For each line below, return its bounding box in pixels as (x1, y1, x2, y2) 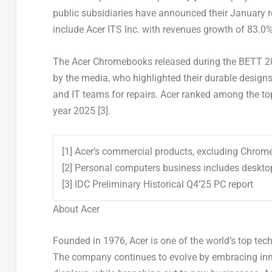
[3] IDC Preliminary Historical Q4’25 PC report (61, 178, 253, 190)
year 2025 (52, 105, 98, 117)
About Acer (52, 203, 100, 215)
